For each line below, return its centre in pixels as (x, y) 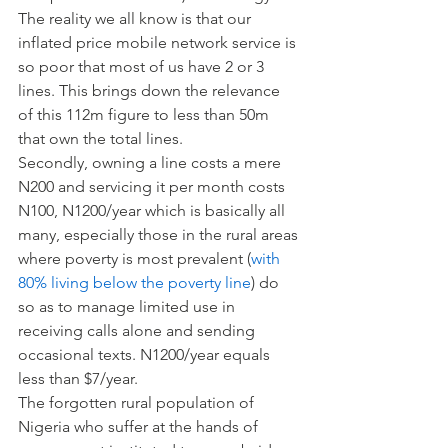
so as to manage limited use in (128, 306)
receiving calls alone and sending (138, 330)
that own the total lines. (100, 138)
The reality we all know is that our (136, 18)
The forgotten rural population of (138, 402)
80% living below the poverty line (134, 282)
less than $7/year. (78, 378)
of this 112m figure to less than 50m (145, 114)
